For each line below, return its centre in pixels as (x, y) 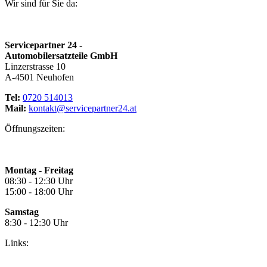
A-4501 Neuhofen (39, 77)
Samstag (22, 212)
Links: (17, 243)
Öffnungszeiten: (35, 129)
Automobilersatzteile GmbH (61, 56)
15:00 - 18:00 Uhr (39, 192)
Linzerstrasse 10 (35, 67)
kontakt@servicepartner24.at (83, 108)
